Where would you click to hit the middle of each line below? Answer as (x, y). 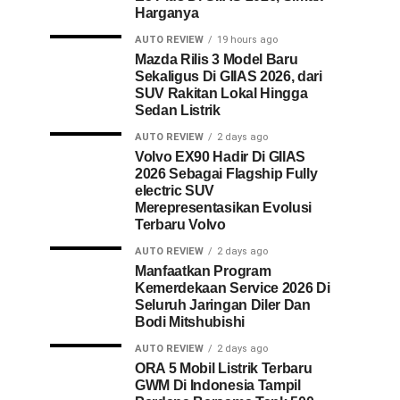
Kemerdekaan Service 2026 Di (233, 288)
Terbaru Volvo (180, 225)
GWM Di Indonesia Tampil (218, 385)
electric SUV (175, 191)
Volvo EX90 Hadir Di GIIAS (220, 157)
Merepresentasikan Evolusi (223, 208)
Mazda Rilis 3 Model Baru (217, 59)
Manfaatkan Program (203, 271)
